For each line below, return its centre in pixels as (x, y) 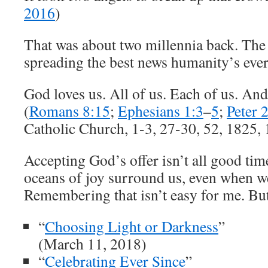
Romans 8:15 (70, 111)
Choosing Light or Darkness (132, 226)
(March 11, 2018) (92, 243)
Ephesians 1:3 (161, 111)
